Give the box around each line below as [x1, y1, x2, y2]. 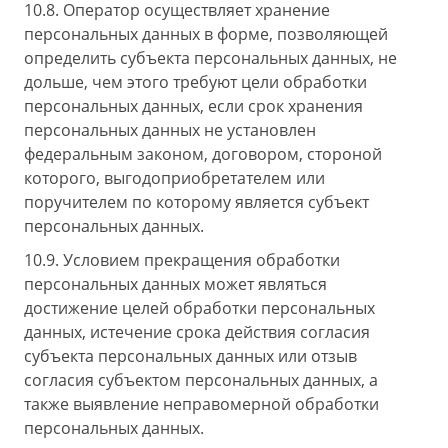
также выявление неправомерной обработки [24, 393, 379, 415]
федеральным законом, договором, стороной [24, 143, 382, 165]
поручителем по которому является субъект [24, 191, 369, 213]
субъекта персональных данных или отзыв [24, 345, 357, 367]
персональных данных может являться [24, 273, 327, 295]
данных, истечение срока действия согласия [24, 321, 370, 343]
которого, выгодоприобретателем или [24, 167, 325, 189]
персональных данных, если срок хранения [24, 95, 363, 117]
